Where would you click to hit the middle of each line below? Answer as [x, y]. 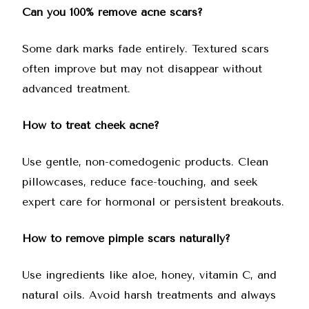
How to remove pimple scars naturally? [126, 238]
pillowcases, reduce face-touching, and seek [140, 181]
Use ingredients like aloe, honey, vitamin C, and [149, 275]
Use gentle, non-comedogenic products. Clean [145, 161]
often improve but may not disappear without [142, 68]
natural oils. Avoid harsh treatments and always [149, 295]
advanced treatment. [76, 88]
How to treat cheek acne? [91, 125]
